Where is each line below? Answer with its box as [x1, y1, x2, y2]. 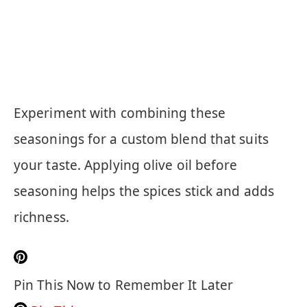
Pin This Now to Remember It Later [14, 275, 234, 294]
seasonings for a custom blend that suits [14, 130, 269, 148]
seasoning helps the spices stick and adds [14, 182, 274, 200]
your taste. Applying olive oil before [14, 156, 238, 174]
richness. [14, 208, 69, 226]
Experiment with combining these [14, 103, 225, 122]
